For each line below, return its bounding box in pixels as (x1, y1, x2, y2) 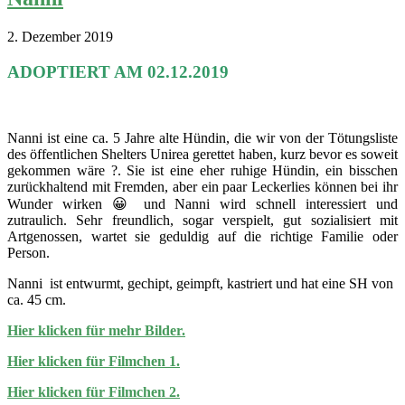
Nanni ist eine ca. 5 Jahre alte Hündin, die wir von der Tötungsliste (7, 129, 398, 146)
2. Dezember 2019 (7, 29, 113, 45)
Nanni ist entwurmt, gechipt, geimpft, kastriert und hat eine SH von (7, 275, 393, 291)
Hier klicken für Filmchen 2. (7, 383, 180, 400)
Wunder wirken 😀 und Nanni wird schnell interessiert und (7, 195, 398, 212)
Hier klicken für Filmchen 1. (7, 353, 180, 369)
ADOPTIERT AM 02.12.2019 (7, 62, 229, 82)
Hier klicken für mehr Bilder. (7, 322, 185, 338)
